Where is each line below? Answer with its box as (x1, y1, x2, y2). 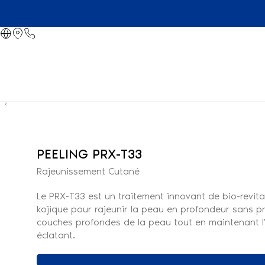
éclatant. (36, 230, 75, 241)
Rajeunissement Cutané (36, 166, 140, 177)
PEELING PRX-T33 (36, 146, 142, 162)
